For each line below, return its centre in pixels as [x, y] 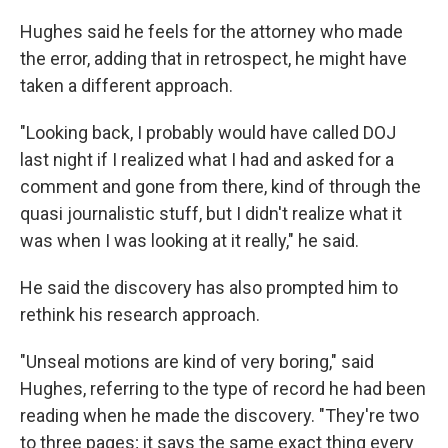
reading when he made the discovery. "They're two [219, 415]
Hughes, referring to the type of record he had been [223, 388]
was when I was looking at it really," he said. [189, 240]
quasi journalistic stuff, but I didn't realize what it [211, 213]
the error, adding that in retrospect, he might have [213, 58]
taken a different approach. [126, 85]
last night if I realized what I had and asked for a [207, 159]
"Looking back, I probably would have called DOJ [208, 132]
